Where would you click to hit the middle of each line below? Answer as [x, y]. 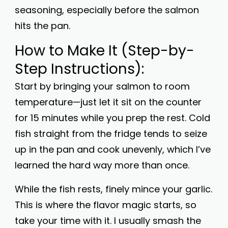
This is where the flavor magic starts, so [106, 205]
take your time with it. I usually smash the [108, 221]
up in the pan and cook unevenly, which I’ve [113, 149]
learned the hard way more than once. [102, 165]
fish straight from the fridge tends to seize [111, 134]
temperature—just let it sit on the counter [108, 102]
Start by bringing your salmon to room [102, 86]
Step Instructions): [79, 69]
